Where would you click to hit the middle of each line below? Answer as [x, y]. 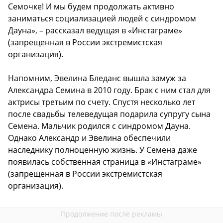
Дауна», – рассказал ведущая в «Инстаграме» [95, 30]
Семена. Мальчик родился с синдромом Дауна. [99, 126]
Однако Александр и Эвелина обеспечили [89, 138]
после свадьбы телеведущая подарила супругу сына [109, 114]
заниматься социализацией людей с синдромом [102, 18]
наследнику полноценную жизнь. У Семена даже [103, 150]
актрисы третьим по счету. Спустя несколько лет [102, 102]
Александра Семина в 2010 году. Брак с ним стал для [109, 90]
